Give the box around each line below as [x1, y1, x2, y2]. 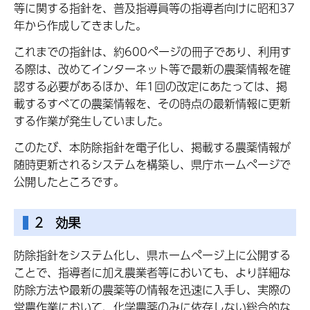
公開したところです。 [14, 172, 125, 190]
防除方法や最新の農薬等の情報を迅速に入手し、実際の [14, 281, 291, 299]
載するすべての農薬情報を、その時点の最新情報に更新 [14, 94, 291, 112]
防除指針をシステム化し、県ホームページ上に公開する [14, 246, 291, 264]
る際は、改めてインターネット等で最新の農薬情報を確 [14, 60, 291, 77]
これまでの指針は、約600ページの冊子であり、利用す [14, 42, 291, 60]
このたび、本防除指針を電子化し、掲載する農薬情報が [14, 138, 291, 156]
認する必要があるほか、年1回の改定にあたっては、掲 [14, 77, 287, 95]
